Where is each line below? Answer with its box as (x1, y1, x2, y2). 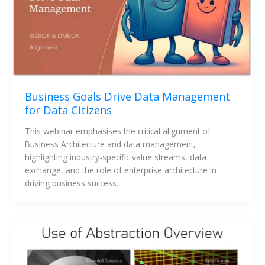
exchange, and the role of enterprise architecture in (24, 164, 216, 176)
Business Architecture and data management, (24, 138, 196, 150)
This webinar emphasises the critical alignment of (24, 125, 211, 137)
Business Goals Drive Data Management (24, 89, 230, 104)
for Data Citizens (24, 102, 112, 117)
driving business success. (24, 177, 118, 189)
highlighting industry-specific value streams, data (24, 151, 206, 163)
